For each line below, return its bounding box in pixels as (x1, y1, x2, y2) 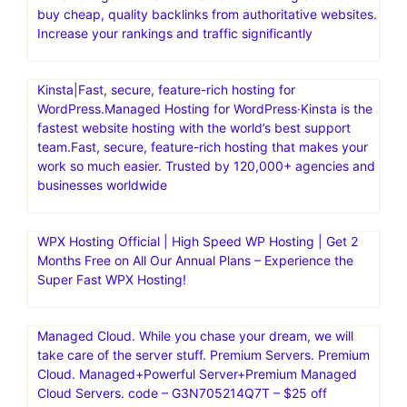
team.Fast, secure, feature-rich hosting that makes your (37, 138, 368, 154)
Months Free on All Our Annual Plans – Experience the (37, 252, 353, 268)
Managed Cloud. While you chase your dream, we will (37, 327, 353, 343)
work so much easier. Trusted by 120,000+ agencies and (37, 157, 375, 174)
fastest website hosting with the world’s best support (37, 119, 351, 135)
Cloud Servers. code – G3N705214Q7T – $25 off (37, 384, 327, 401)
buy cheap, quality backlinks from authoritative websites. (37, 5, 377, 22)
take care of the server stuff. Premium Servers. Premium (37, 346, 370, 362)
